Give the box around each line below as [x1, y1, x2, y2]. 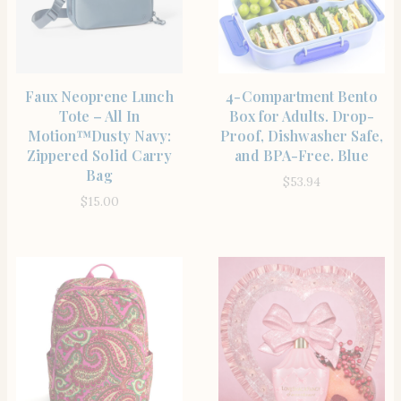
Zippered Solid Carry [26, 145, 173, 165]
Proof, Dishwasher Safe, [220, 125, 383, 145]
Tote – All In [58, 106, 141, 125]
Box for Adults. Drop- [228, 106, 375, 125]
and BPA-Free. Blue [235, 145, 369, 165]
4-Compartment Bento [226, 86, 378, 106]
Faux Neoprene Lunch [25, 86, 174, 106]
